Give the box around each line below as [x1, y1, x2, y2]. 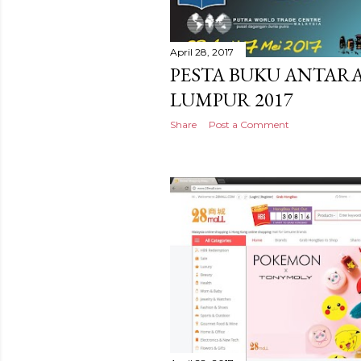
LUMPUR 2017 [170, 86, 293, 112]
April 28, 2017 [170, 45, 234, 58]
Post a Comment [209, 118, 289, 131]
